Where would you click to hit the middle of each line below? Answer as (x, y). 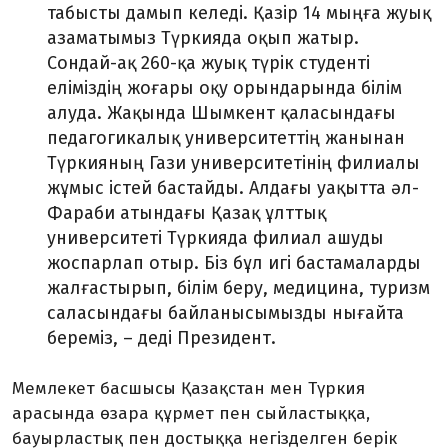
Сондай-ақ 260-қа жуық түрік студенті (208, 63)
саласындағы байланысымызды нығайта (225, 313)
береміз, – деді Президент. (164, 338)
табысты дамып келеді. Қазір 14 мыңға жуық (239, 13)
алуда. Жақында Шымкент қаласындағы (221, 113)
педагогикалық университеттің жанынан (226, 138)
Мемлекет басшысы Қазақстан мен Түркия (188, 388)
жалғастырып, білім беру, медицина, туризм (238, 288)
